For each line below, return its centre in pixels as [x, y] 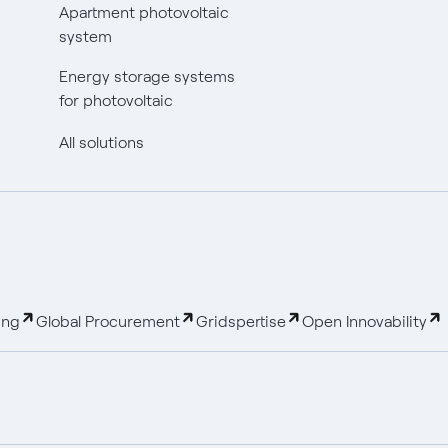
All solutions [101, 142]
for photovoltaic [115, 100]
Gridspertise [241, 321]
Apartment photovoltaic [143, 12]
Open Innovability [364, 321]
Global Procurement [108, 321]
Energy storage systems [146, 76]
